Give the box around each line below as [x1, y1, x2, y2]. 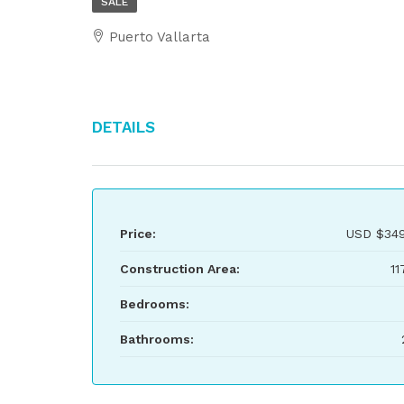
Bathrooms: [120, 332, 194, 346]
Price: [120, 226, 156, 241]
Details [92, 113, 155, 138]
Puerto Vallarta [109, 29, 210, 45]
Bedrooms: [120, 297, 189, 311]
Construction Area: [120, 262, 240, 276]
